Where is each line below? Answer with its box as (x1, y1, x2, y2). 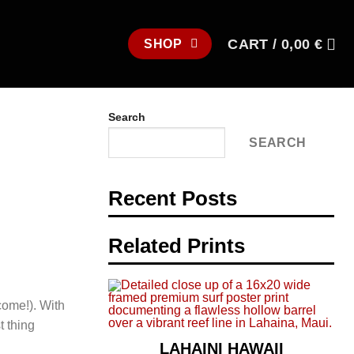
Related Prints (108, 235, 245, 258)
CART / (228, 36, 281, 52)
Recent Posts (108, 187, 237, 210)
